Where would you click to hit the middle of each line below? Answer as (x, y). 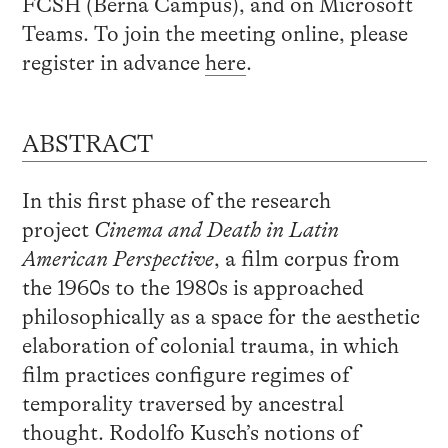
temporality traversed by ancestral (182, 403)
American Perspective (117, 258)
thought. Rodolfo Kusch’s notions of (190, 432)
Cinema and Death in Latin (216, 229)
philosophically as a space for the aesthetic (220, 316)
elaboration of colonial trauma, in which (210, 345)
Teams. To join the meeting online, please (214, 33)
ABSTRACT (87, 144)
